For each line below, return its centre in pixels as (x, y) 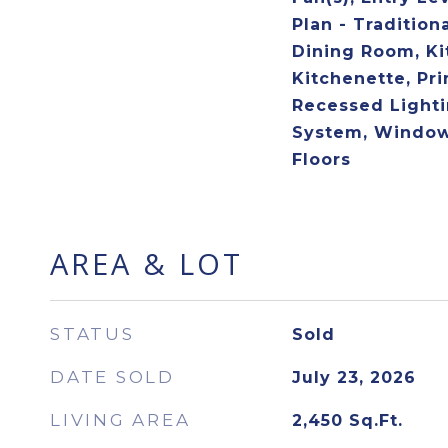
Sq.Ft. (375, 420)
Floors (321, 159)
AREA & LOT (146, 263)
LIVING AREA (120, 420)
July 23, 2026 (353, 377)
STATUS (92, 334)
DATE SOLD (112, 377)
